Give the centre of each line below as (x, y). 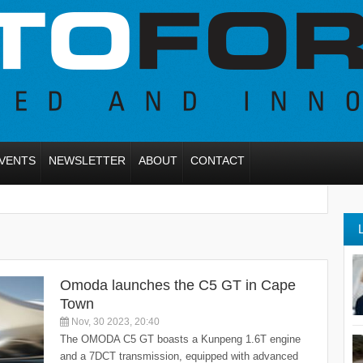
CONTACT (218, 160)
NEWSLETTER (87, 160)
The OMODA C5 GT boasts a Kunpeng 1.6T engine (180, 339)
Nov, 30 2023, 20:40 (114, 322)
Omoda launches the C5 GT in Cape (178, 285)
